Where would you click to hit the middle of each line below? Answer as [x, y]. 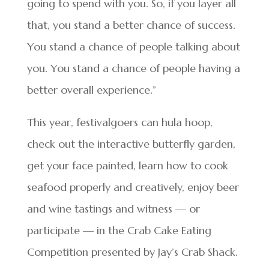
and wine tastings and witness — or [113, 208]
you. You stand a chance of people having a [133, 68]
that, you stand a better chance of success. [131, 25]
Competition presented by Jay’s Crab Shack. [132, 252]
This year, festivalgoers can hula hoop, [119, 122]
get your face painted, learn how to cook [127, 165]
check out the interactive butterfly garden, [131, 144]
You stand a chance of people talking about [133, 46]
